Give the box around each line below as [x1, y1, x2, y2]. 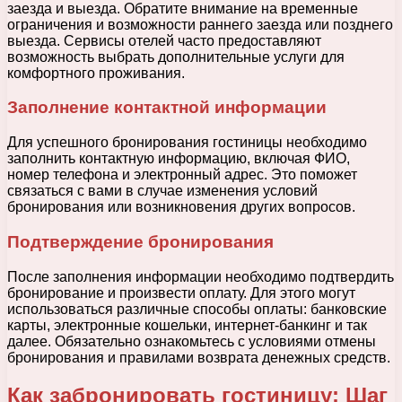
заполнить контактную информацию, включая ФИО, [7, 151, 350, 167]
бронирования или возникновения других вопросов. [7, 199, 355, 215]
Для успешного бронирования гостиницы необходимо [7, 135, 367, 151]
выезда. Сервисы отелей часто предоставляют [7, 32, 321, 48]
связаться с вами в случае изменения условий [7, 183, 318, 199]
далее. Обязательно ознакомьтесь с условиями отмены [7, 333, 376, 349]
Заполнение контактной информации [7, 98, 327, 118]
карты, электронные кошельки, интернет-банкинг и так [7, 317, 367, 333]
